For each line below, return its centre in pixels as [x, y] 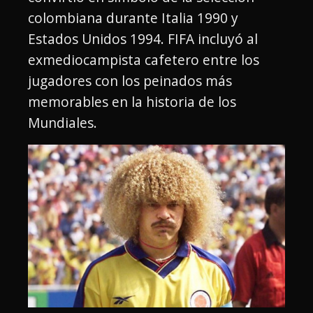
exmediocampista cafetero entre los [144, 60]
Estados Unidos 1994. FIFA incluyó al [143, 39]
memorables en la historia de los [132, 102]
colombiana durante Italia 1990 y [133, 18]
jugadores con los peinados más [130, 81]
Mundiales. [63, 123]
